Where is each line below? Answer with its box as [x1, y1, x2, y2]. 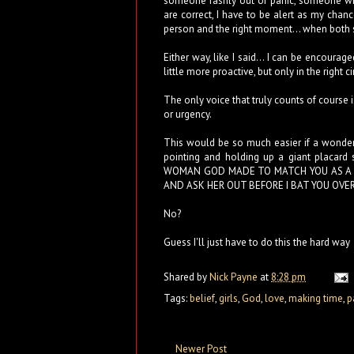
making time [288, 291, 343, 305]
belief [190, 291, 215, 305]
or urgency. [164, 107, 212, 121]
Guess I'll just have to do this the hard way [164, 235, 350, 249]
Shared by [164, 269, 209, 284]
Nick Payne [209, 269, 260, 284]
